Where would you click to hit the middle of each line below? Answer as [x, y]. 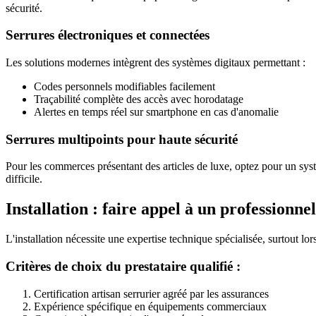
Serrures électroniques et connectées [108, 35]
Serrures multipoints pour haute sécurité [122, 139]
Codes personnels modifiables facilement [124, 87]
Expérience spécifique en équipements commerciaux [150, 306]
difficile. [24, 179]
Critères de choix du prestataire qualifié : [123, 266]
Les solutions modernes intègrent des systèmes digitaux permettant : [156, 63]
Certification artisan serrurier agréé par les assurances [151, 293]
